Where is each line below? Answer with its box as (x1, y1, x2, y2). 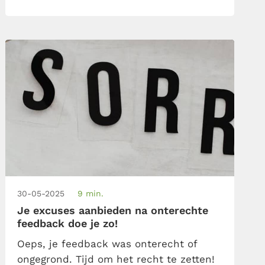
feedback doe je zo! (17, 216, 118, 230)
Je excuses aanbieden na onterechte (17, 203, 209, 216)
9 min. (77, 188, 104, 198)
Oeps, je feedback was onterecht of (17, 237, 198, 250)
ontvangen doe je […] (17, 9, 124, 21)
